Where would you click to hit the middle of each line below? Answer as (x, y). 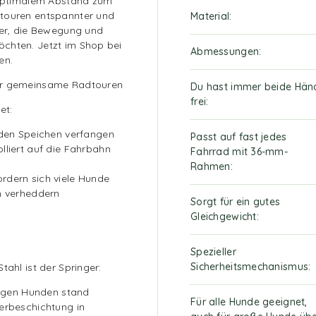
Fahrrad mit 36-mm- (239, 151)
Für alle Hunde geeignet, (249, 302)
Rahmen (211, 166)
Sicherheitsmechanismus (250, 266)
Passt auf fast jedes (239, 136)
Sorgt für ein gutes (236, 201)
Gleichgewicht (224, 216)
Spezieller (213, 251)
